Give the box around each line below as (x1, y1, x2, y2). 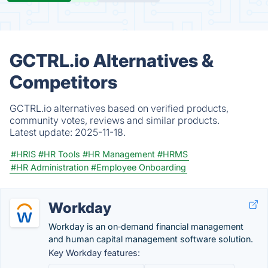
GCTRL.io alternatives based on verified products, (10, 102, 229, 114)
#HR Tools (38, 149, 80, 159)
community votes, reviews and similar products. (10, 114, 220, 126)
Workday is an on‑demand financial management (48, 221, 243, 232)
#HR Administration (11, 162, 89, 172)
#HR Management (83, 149, 155, 159)
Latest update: (10, 126, 75, 138)
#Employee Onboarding (91, 162, 186, 172)
